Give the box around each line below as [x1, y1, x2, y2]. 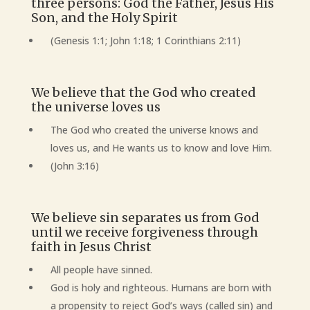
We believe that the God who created [30, 84, 256, 100]
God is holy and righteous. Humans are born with [50, 281, 271, 294]
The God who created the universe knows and [50, 123, 258, 136]
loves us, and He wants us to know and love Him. [50, 141, 275, 154]
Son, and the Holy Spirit [30, 10, 178, 26]
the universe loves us [30, 99, 161, 115]
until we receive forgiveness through [30, 224, 258, 240]
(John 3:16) [50, 159, 99, 172]
